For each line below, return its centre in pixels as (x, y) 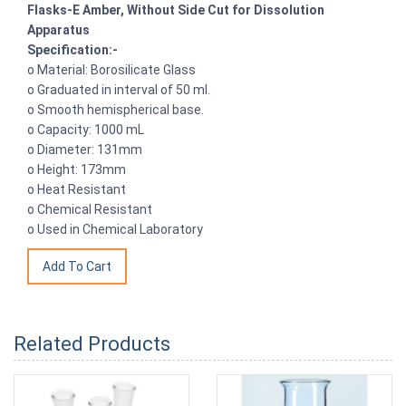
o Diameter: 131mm (85, 149)
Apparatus (58, 29)
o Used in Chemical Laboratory (115, 229)
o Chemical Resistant (90, 209)
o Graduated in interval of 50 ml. (119, 89)
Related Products (92, 343)
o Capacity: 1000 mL (86, 129)
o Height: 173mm (77, 169)
